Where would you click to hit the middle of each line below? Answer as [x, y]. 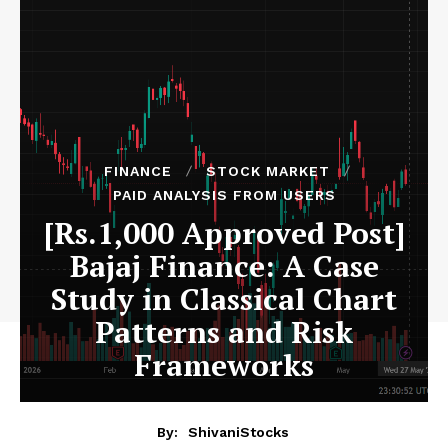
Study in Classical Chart [224, 299]
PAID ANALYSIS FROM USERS [224, 195]
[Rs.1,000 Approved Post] [224, 233]
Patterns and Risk [224, 332]
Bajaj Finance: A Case [224, 266]
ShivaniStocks [238, 431]
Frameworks [224, 365]
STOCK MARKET [268, 171]
